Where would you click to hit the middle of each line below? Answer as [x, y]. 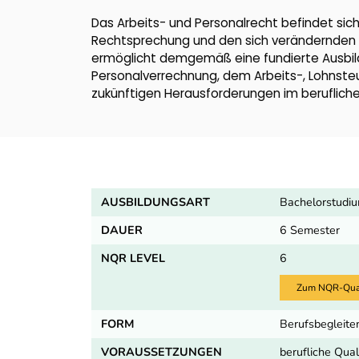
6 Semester [310, 230]
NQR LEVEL [133, 258]
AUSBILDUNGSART [155, 202]
